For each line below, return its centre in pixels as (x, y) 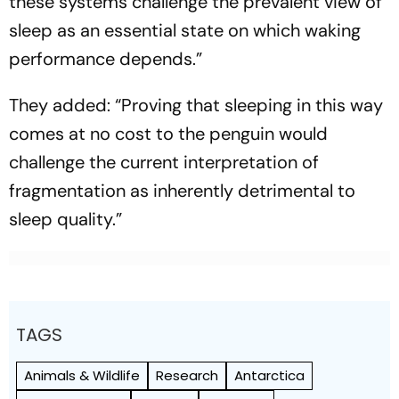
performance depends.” (106, 58)
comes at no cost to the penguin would (168, 133)
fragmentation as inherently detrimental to (182, 190)
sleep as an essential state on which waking (185, 30)
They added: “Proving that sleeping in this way (196, 105)
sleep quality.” (65, 219)
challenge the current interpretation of (164, 162)
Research (187, 375)
